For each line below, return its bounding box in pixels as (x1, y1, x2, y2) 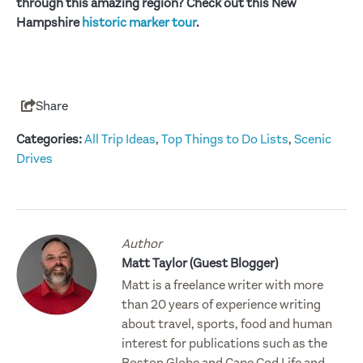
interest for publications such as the (122, 335, 327, 351)
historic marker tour (82, 15, 196, 30)
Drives (16, 151, 53, 166)
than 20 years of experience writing (122, 297, 321, 312)
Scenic (294, 131, 331, 147)
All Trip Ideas (84, 131, 156, 147)
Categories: (16, 131, 82, 147)
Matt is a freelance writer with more (122, 277, 323, 293)
